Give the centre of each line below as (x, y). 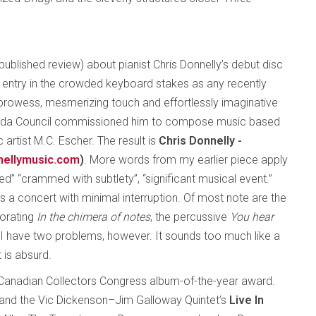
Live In (247, 300)
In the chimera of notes (92, 217)
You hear (252, 217)
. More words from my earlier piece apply (186, 160)
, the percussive (190, 217)
